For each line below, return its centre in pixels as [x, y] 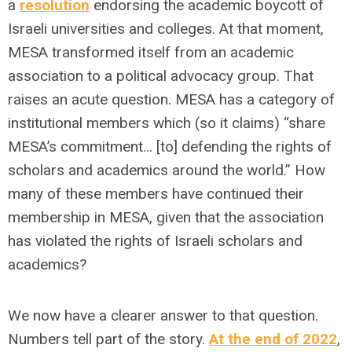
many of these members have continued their [156, 194]
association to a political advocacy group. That [161, 76]
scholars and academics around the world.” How [167, 170]
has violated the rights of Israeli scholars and [155, 241]
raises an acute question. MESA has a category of [171, 99]
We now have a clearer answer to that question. [163, 315]
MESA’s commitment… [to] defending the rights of [170, 147]
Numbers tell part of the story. [108, 339]
